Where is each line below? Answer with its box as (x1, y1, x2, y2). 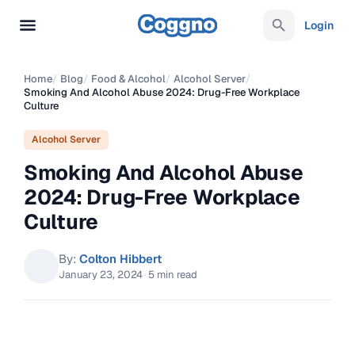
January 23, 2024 (59, 267, 143, 281)
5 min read (148, 267, 197, 281)
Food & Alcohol (91, 72, 166, 86)
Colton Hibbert (79, 250, 162, 266)
